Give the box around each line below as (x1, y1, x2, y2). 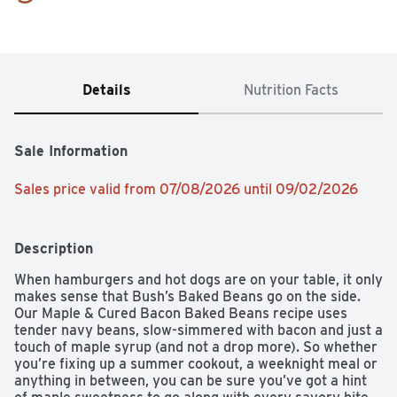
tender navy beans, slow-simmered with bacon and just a (14, 322, 383, 339)
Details (82, 82, 131, 99)
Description (14, 240, 93, 258)
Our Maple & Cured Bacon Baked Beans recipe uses (14, 305, 347, 323)
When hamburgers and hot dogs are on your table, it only (14, 271, 383, 289)
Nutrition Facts (243, 82, 339, 99)
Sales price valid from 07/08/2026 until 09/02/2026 (14, 181, 358, 198)
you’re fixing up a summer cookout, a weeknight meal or (14, 355, 378, 373)
